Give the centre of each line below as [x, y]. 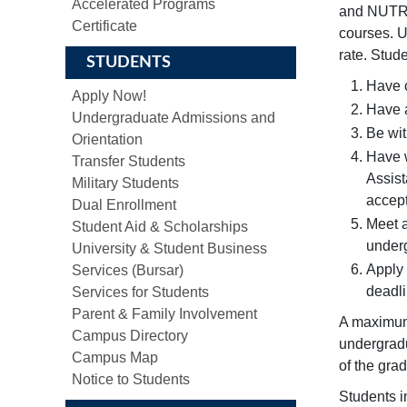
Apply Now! [109, 96]
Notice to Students [131, 379]
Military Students [125, 183]
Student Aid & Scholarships [160, 227]
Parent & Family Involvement [164, 314]
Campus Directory [130, 336]
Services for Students [140, 292]
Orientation [107, 139]
